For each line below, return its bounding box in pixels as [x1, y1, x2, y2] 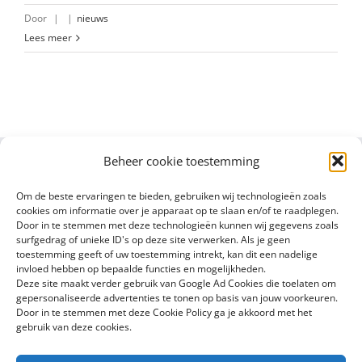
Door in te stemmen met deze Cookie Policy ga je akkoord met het [16, 305, 312, 319]
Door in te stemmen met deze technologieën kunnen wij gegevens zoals [16, 218, 339, 232]
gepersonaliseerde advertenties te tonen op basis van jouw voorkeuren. [16, 291, 338, 305]
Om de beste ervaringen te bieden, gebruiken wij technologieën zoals [16, 189, 326, 203]
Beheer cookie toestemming [103, 153, 259, 169]
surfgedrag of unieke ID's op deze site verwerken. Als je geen [16, 233, 290, 246]
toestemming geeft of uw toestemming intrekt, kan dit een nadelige [16, 247, 318, 261]
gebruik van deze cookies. [16, 320, 132, 334]
